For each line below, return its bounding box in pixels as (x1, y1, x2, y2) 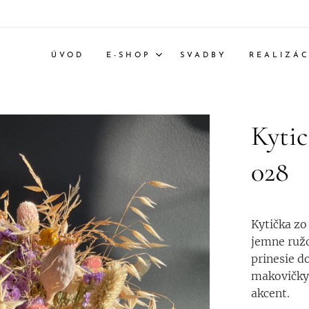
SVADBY (180, 52, 227, 59)
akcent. (251, 286, 292, 300)
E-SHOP (106, 52, 151, 59)
